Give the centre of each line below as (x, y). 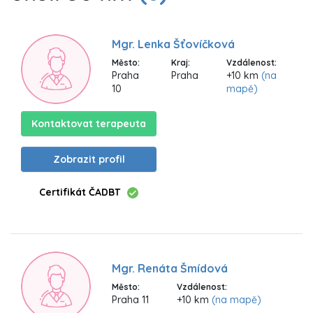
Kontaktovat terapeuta (89, 123)
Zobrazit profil (89, 159)
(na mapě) (236, 300)
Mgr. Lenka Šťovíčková (173, 44)
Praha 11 (130, 300)
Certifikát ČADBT (80, 192)
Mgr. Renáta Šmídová (170, 269)
